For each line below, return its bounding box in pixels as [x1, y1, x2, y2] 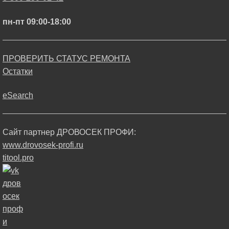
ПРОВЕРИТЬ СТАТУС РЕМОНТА [3, 54, 130, 63]
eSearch [3, 91, 33, 100]
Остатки [3, 66, 33, 76]
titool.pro [3, 153, 34, 162]
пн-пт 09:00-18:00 [3, 17, 71, 27]
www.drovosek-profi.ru [3, 140, 83, 149]
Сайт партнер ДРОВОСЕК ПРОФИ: [3, 127, 136, 136]
